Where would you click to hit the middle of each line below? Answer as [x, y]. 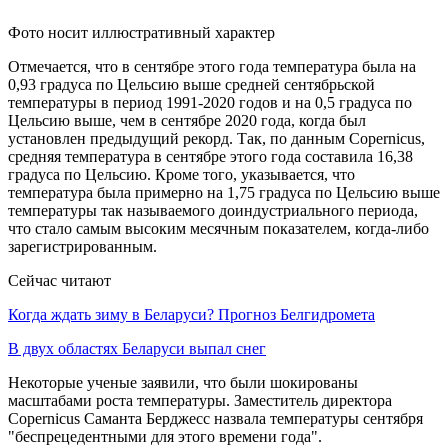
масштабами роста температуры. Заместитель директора [200, 400]
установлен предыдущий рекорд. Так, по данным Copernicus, [216, 138]
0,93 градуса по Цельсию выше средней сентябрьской [191, 84]
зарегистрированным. [82, 246]
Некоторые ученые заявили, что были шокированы [183, 382]
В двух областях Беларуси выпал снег [137, 348]
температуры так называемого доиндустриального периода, [213, 210]
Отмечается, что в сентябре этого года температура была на [212, 66]
